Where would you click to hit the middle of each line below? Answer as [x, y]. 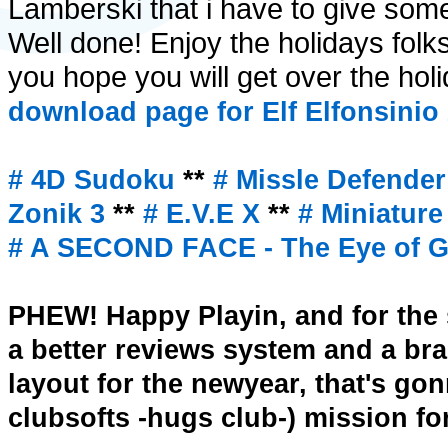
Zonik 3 [56, 214]
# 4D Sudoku [95, 180]
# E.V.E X [201, 214]
